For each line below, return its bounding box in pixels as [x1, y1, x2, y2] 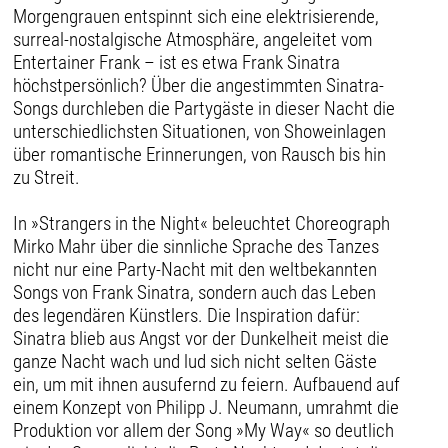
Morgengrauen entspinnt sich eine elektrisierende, [13, 4, 380, 28]
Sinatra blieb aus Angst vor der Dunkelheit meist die [13, 326, 390, 350]
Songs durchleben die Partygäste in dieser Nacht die [13, 96, 396, 120]
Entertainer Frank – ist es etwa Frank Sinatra [13, 50, 341, 74]
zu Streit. [13, 165, 81, 189]
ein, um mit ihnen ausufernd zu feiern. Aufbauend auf [13, 372, 401, 396]
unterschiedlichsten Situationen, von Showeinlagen [13, 119, 387, 143]
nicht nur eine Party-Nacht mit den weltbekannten [13, 257, 378, 281]
